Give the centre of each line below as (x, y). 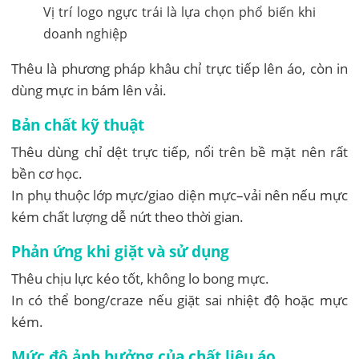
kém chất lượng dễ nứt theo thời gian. (128, 216)
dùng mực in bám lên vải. (89, 90)
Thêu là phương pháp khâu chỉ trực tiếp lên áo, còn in (179, 68)
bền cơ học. (47, 173)
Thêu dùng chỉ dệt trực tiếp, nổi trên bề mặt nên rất (179, 151)
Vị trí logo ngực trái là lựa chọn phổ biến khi (179, 12)
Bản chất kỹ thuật (78, 124)
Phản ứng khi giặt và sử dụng (121, 251)
